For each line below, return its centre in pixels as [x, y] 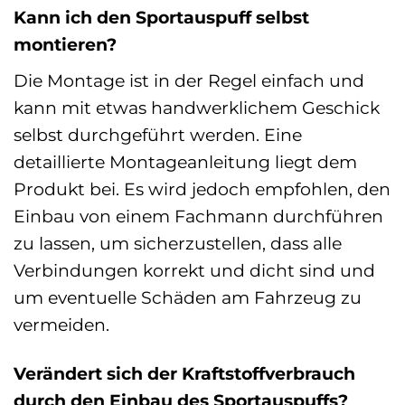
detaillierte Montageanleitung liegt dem [185, 161]
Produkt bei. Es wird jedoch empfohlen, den [202, 188]
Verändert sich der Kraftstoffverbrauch [184, 374]
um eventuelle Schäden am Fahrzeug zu [188, 297]
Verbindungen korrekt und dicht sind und [194, 270]
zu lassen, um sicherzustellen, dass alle [178, 243]
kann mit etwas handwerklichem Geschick [197, 107]
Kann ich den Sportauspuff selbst [161, 17]
